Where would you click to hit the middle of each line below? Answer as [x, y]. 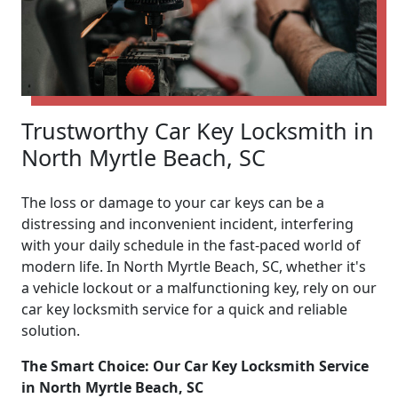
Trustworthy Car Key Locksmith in [198, 130]
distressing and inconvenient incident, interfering [187, 223]
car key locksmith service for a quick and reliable [184, 309]
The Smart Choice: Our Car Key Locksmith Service [195, 366]
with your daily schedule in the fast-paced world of [191, 245]
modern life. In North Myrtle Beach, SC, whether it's [194, 266]
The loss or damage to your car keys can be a [173, 202]
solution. [51, 330]
